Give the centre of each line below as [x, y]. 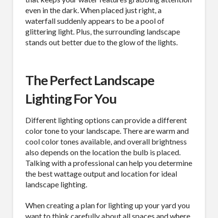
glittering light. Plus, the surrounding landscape [102, 31]
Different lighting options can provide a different [106, 120]
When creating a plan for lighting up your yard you [107, 205]
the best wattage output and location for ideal [101, 173]
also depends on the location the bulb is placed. [103, 152]
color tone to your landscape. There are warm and [107, 130]
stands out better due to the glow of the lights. [101, 42]
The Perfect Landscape [90, 80]
